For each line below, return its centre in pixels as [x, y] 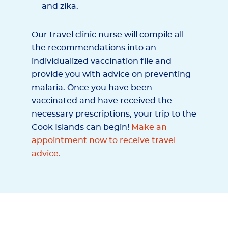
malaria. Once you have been [92, 88]
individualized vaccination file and [102, 61]
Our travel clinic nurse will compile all [108, 35]
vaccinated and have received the [102, 101]
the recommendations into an [94, 48]
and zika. [60, 6]
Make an [149, 127]
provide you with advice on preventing [111, 74]
